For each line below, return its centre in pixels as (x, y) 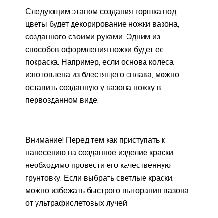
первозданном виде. (62, 100)
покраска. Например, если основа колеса (100, 62)
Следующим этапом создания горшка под (101, 11)
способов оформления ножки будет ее (95, 49)
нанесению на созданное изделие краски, (100, 152)
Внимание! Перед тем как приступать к (95, 139)
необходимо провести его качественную (98, 165)
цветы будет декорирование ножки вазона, (102, 24)
